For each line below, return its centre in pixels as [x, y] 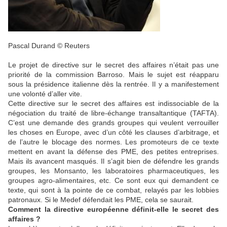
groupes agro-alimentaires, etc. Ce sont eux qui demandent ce [113, 180]
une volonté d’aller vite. [45, 93]
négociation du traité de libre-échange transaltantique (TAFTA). [113, 113]
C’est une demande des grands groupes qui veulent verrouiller [113, 122]
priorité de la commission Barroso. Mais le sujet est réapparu [113, 74]
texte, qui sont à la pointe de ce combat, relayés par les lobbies [113, 190]
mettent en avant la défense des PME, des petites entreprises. [113, 151]
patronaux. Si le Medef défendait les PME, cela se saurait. [101, 199]
